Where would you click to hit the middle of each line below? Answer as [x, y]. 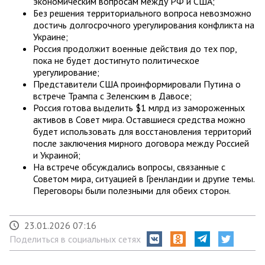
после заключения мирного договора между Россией [141, 143]
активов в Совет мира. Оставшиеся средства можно [139, 119]
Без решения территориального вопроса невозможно [142, 13]
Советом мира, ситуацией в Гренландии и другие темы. [144, 178]
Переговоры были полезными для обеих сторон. [132, 190]
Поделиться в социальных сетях [75, 239]
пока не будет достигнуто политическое [116, 60]
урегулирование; [66, 72]
